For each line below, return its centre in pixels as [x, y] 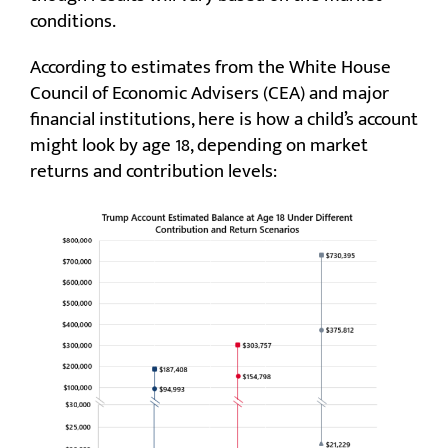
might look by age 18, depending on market [199, 146]
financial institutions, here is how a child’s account [224, 120]
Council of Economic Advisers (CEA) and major [209, 94]
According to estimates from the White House [210, 68]
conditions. [73, 22]
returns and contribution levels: [153, 172]
